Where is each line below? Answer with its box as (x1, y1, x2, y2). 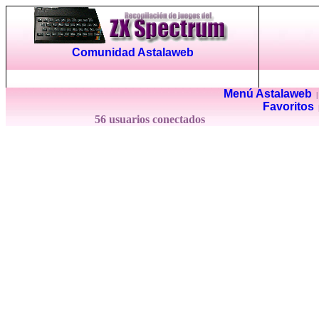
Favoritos (263, 100, 314, 113)
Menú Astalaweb (223, 88, 312, 100)
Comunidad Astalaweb (71, 46, 194, 58)
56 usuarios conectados (94, 113, 208, 125)
